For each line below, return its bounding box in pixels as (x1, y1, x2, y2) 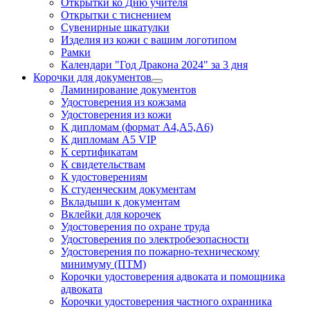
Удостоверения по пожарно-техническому (61, 246, 259, 258)
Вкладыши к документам (61, 196, 180, 208)
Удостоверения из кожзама (61, 96, 186, 109)
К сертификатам (61, 146, 138, 158)
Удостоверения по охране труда (61, 221, 210, 233)
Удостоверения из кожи (61, 109, 172, 121)
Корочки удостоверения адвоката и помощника (61, 271, 285, 283)
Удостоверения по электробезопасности (61, 233, 249, 246)
